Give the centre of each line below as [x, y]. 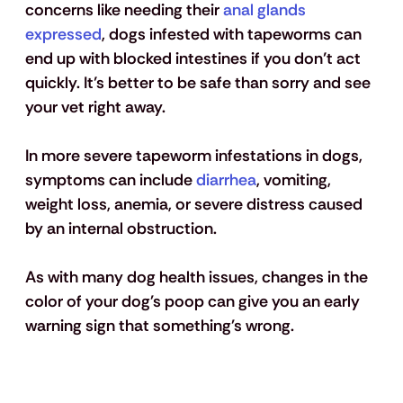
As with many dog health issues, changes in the [198, 278]
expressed [63, 35]
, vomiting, [295, 180]
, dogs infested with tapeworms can [233, 35]
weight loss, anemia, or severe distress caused [195, 205]
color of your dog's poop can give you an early [194, 302]
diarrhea [224, 180]
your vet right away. [95, 107]
